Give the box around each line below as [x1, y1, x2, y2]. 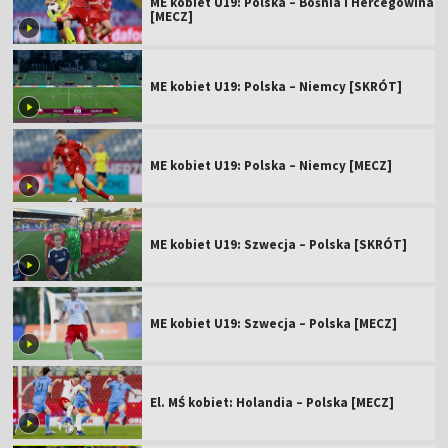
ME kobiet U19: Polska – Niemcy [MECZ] [150, 156, 393, 174]
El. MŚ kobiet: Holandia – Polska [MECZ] [150, 393, 395, 411]
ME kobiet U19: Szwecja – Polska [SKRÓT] [150, 235, 408, 253]
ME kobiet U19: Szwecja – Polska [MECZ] [150, 314, 398, 332]
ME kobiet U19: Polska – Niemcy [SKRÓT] [150, 77, 403, 95]
